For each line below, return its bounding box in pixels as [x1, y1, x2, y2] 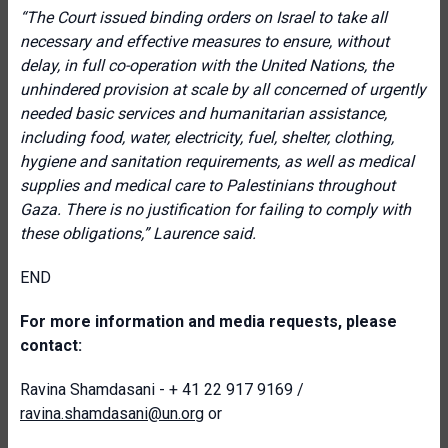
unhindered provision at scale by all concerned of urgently [20, 80, 426, 99]
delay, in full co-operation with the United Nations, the [20, 56, 393, 75]
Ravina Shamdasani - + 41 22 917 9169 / [20, 380, 304, 399]
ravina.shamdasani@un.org [20, 404, 204, 423]
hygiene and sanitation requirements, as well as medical [20, 152, 414, 171]
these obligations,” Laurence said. [20, 224, 256, 243]
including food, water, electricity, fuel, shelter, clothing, [20, 128, 394, 147]
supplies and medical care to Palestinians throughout [20, 176, 395, 195]
